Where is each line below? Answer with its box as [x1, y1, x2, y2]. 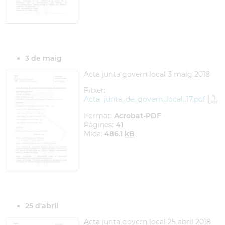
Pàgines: [84, 120, 116, 129]
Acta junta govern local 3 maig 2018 [84, 70, 210, 79]
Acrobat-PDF [114, 111, 161, 120]
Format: [84, 111, 114, 120]
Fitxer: [84, 86, 105, 95]
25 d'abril [25, 201, 58, 210]
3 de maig [25, 54, 62, 63]
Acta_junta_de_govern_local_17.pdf [84, 95, 205, 104]
